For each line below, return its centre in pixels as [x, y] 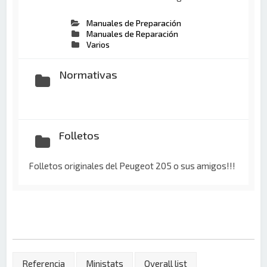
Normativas [88, 74]
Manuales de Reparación [133, 34]
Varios [98, 44]
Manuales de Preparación [134, 23]
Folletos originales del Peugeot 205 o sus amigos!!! [132, 166]
